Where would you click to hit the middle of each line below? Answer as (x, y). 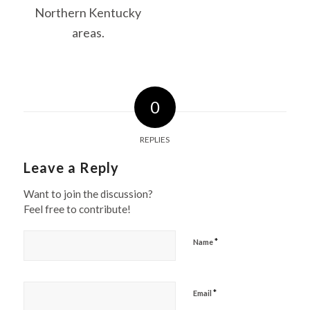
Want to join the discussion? (88, 194)
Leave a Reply (71, 168)
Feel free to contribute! (77, 209)
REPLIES (155, 140)
